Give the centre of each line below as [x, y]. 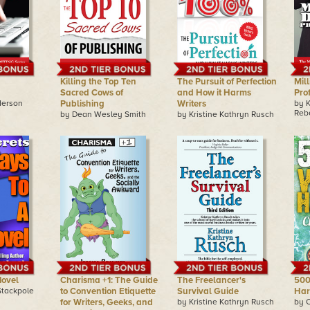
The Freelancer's [211, 280]
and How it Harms [214, 93]
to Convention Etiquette [108, 291]
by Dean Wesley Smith [103, 114]
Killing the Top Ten [98, 82]
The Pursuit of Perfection [227, 82]
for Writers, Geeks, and [107, 302]
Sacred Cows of [92, 93]
